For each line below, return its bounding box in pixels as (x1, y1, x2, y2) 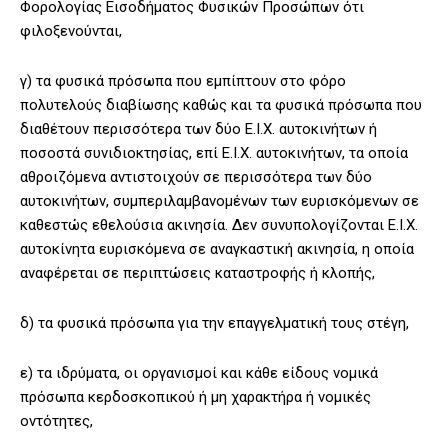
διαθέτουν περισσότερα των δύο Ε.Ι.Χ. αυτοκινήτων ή (20, 120, 377, 139)
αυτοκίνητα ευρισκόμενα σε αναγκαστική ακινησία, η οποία (20, 240, 414, 259)
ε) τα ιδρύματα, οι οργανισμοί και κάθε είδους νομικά (20, 364, 378, 383)
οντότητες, (20, 412, 93, 431)
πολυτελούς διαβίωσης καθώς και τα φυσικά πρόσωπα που (20, 96, 422, 115)
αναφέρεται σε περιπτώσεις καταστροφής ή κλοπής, (20, 264, 375, 283)
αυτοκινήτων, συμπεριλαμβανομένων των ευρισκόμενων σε (20, 192, 419, 211)
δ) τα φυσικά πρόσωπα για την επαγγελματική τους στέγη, (20, 314, 409, 333)
